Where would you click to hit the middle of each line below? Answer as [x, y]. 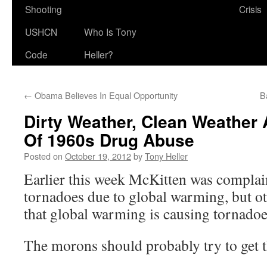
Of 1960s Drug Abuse [109, 140]
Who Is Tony [110, 32]
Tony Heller [166, 156]
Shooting [44, 9]
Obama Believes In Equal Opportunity [105, 95]
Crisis [250, 9]
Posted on [43, 156]
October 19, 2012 [98, 156]
